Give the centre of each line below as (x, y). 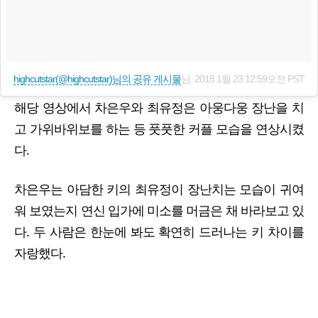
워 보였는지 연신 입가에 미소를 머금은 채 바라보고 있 (159, 210)
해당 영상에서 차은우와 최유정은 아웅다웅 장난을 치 (159, 107)
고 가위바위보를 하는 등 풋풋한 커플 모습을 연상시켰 (159, 128)
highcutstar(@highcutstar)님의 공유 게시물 (97, 78)
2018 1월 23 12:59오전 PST (250, 78)
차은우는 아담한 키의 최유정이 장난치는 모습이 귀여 (159, 189)
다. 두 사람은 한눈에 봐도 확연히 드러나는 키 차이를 (159, 232)
